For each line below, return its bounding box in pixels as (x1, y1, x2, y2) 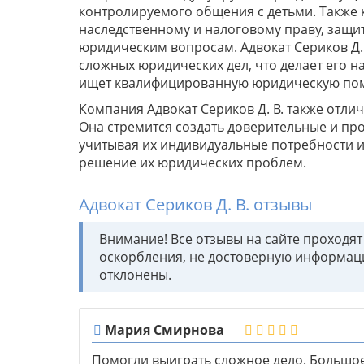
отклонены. (99, 266, 171, 284)
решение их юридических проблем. (79, 154, 306, 172)
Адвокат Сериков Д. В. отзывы (79, 193, 312, 216)
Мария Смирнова (102, 321, 224, 340)
